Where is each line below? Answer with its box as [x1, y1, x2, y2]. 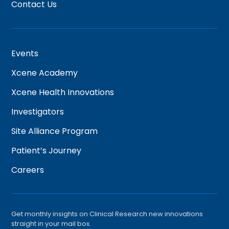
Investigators [11, 106, 64, 118]
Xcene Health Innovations [11, 86, 114, 98]
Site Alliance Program [11, 125, 98, 137]
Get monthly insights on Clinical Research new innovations [11, 209, 203, 219]
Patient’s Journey [11, 145, 82, 156]
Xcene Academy [11, 67, 78, 79]
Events [11, 48, 39, 59]
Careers [11, 164, 44, 176]
